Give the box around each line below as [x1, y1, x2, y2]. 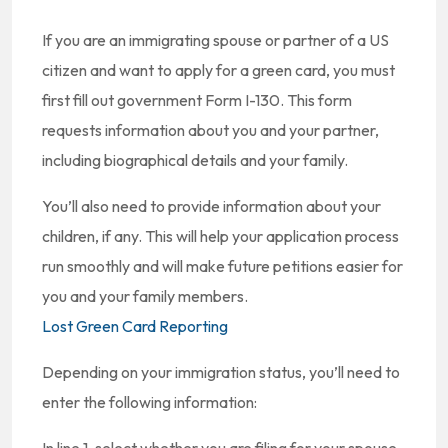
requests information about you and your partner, [42, 120, 379, 140]
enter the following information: [42, 392, 257, 412]
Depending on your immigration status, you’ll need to [42, 362, 400, 382]
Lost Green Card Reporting [42, 316, 228, 336]
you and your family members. [42, 286, 251, 306]
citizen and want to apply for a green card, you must [42, 60, 395, 80]
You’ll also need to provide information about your [42, 196, 381, 216]
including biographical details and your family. [42, 150, 348, 170]
